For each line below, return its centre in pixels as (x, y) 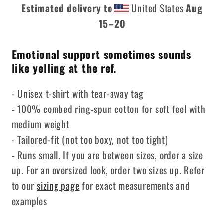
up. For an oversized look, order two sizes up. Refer (108, 170)
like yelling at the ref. (64, 68)
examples (29, 201)
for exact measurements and (135, 186)
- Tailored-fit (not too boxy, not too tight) (90, 140)
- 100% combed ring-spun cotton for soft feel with (109, 109)
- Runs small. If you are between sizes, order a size (108, 155)
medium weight (41, 124)
